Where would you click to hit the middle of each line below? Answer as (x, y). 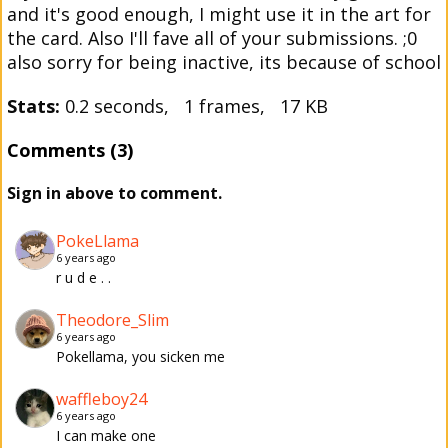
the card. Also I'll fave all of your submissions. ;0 (212, 38)
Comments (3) (70, 150)
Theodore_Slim (112, 320)
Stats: (33, 106)
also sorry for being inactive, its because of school (224, 62)
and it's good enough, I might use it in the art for (219, 14)
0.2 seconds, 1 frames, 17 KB (194, 106)
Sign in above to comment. (114, 193)
